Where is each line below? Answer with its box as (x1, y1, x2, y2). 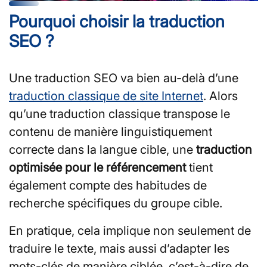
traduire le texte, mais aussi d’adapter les (9, 241, 229, 256)
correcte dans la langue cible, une (9, 142, 196, 157)
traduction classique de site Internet (9, 88, 203, 103)
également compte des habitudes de (9, 178, 207, 193)
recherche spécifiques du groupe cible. (9, 195, 222, 210)
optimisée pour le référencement (9, 160, 186, 175)
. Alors (203, 88, 238, 103)
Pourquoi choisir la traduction (9, 11, 225, 32)
